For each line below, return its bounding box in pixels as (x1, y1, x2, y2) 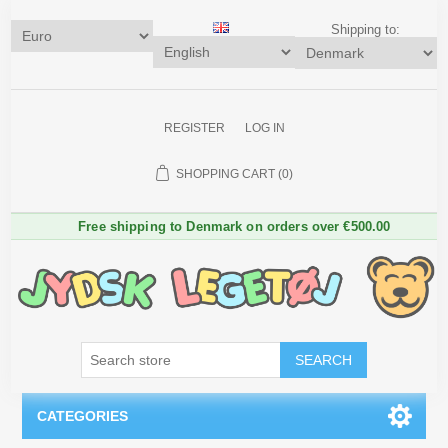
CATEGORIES (37, 407, 129, 424)
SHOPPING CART (175, 166, 275, 181)
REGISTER (163, 120, 225, 135)
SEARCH (295, 351, 352, 368)
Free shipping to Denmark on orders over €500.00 (78, 218, 391, 234)
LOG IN (244, 120, 285, 135)
